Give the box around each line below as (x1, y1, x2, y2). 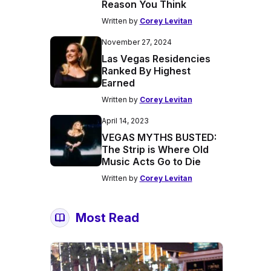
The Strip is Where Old (101, 143, 209, 155)
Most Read (75, 211, 139, 225)
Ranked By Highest (101, 65, 191, 77)
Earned (101, 77, 135, 89)
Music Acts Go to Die (101, 155, 201, 168)
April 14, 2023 (101, 116, 149, 125)
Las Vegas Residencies (101, 53, 211, 65)
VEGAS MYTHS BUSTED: (101, 131, 217, 143)
